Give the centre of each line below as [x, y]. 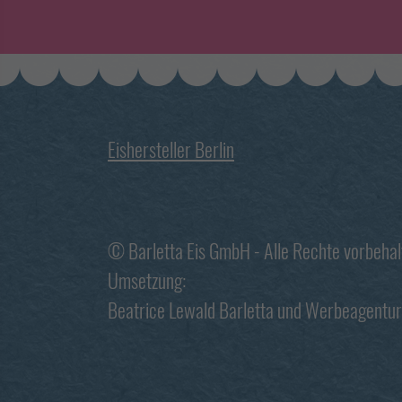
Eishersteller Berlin [171, 149]
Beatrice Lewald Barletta [191, 310]
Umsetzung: [147, 280]
